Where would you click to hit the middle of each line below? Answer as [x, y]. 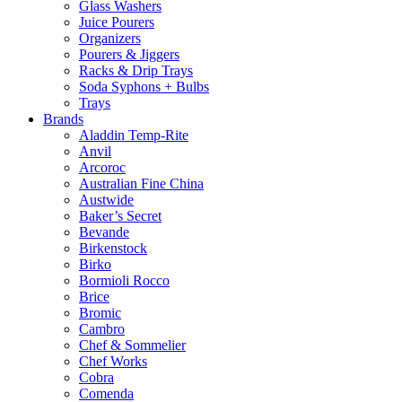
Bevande [104, 232]
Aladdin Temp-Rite [134, 135]
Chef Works [113, 361]
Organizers [110, 38]
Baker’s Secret [120, 215]
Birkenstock [113, 248]
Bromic [100, 312]
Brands [63, 118]
